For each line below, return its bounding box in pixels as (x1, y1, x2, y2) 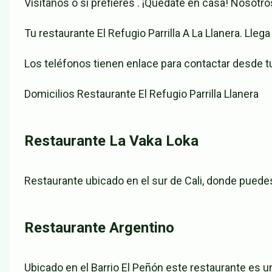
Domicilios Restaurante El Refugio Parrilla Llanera (24, 87, 259, 101)
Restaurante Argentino (24, 219, 174, 237)
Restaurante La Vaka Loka (24, 132, 199, 150)
